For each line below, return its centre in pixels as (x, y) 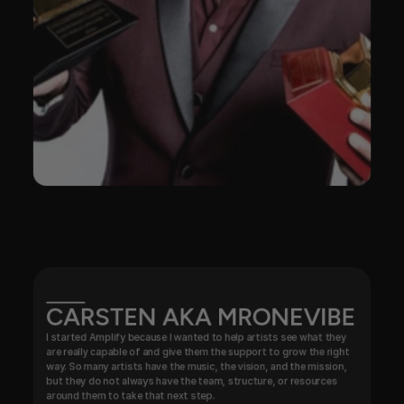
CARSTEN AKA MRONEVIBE (201, 317)
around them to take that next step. (131, 395)
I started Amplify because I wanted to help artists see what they (196, 337)
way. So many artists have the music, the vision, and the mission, (197, 366)
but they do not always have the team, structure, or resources (192, 381)
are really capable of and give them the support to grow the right (198, 352)
